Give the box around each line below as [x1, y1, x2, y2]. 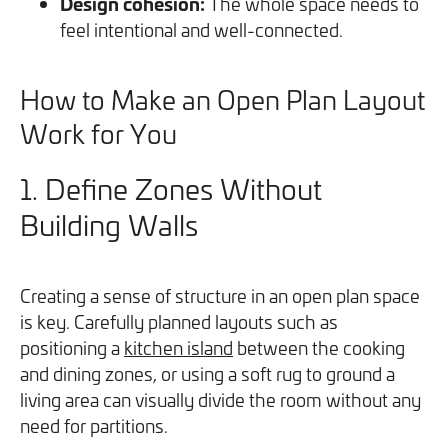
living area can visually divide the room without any [20, 387, 421, 412]
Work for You [20, 116, 177, 151]
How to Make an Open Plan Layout [20, 82, 425, 117]
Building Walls [20, 205, 198, 244]
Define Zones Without [45, 169, 322, 208]
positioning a [20, 335, 124, 360]
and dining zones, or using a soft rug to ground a [20, 361, 395, 386]
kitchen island [124, 335, 233, 360]
